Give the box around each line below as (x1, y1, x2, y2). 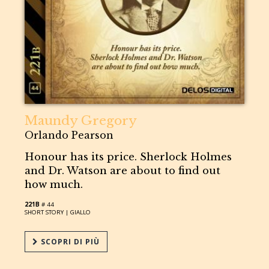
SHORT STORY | (25, 208, 71, 216)
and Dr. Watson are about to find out (25, 164, 221, 177)
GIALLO (70, 208, 91, 216)
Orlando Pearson (25, 128, 114, 141)
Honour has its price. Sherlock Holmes (25, 150, 232, 163)
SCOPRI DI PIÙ (38, 236, 100, 247)
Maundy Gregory (25, 112, 138, 128)
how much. (25, 178, 83, 191)
